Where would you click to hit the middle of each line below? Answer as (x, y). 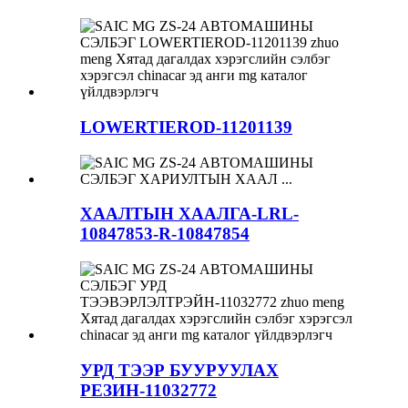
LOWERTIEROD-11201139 (186, 127)
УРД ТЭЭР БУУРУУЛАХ (179, 370)
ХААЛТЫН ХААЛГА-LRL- (189, 214)
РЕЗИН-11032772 (148, 390)
